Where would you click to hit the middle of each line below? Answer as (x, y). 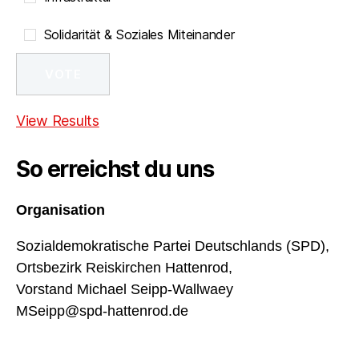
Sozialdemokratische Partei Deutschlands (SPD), (173, 246)
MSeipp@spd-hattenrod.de (102, 311)
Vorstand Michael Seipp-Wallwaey (125, 290)
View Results (58, 121)
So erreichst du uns (115, 169)
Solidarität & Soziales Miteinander (139, 35)
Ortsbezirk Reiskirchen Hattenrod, (124, 268)
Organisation (61, 210)
